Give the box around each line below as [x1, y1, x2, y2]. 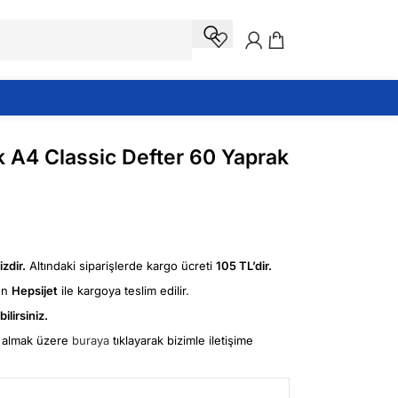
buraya [72, 333, 109, 348]
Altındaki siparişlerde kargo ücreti [26, 259, 216, 274]
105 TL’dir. [216, 259, 272, 274]
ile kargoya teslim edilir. [58, 283, 189, 298]
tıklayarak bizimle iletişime [109, 333, 253, 348]
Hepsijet [12, 283, 58, 298]
